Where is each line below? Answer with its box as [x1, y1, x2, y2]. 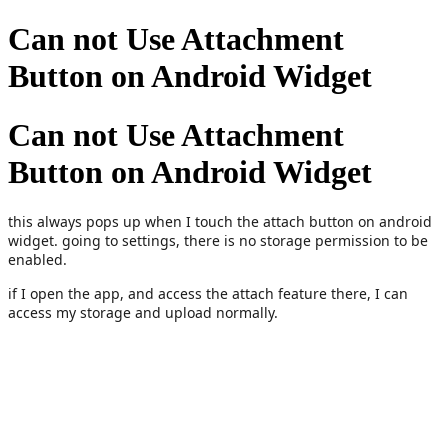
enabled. [8, 250, 67, 270]
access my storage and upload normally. [8, 303, 278, 322]
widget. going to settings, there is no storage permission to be [8, 231, 428, 251]
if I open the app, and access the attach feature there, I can [8, 284, 408, 303]
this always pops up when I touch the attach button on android [8, 212, 432, 232]
